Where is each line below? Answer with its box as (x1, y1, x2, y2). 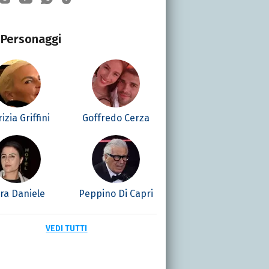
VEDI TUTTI (46, 223, 88, 234)
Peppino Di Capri (79, 187, 154, 199)
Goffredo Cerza (82, 112, 150, 124)
